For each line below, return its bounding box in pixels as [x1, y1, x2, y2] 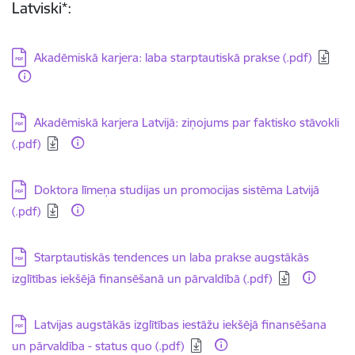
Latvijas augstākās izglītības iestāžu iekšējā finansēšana [34, 317, 326, 332]
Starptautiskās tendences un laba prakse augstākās [34, 250, 309, 265]
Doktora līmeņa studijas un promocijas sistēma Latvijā [34, 182, 319, 197]
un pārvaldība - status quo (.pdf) [12, 338, 184, 353]
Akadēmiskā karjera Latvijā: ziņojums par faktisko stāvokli [34, 115, 339, 130]
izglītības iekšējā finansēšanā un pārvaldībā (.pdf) [12, 271, 272, 286]
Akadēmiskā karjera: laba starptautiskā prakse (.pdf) [34, 50, 311, 65]
